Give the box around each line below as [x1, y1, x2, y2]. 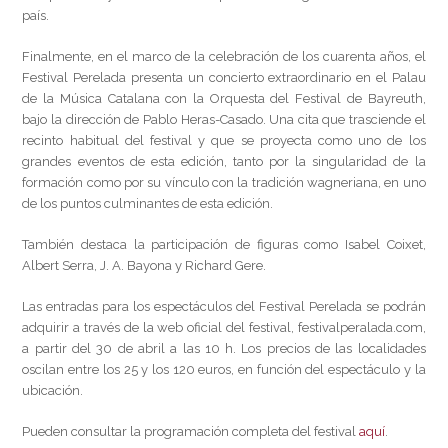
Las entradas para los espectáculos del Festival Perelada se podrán [22, 299, 426, 315]
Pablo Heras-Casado [142, 112, 263, 128]
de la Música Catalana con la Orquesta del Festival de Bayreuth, [22, 91, 426, 107]
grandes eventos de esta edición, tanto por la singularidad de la [22, 154, 426, 170]
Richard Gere [185, 258, 264, 274]
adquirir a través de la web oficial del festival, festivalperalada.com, [22, 320, 426, 336]
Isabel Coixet [344, 237, 423, 253]
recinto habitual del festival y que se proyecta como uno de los [22, 133, 426, 149]
